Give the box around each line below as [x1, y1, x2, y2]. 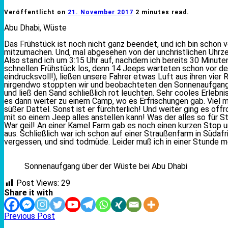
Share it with [4, 188, 53, 198]
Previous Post [4, 211, 55, 221]
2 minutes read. [135, 9, 189, 16]
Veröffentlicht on [4, 9, 68, 16]
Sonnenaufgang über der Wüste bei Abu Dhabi [24, 161, 187, 172]
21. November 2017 [68, 9, 133, 16]
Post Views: [16, 178, 59, 188]
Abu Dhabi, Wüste [4, 23, 67, 33]
